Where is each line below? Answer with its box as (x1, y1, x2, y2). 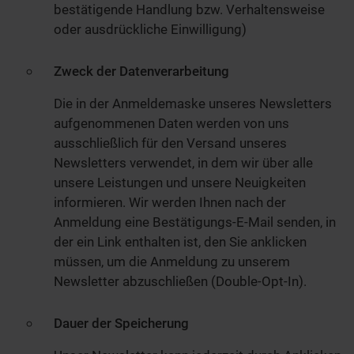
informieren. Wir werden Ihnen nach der (54, 194, 286, 210)
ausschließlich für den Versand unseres (54, 134, 287, 151)
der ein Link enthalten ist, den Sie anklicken (54, 233, 307, 250)
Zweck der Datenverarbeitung (54, 62, 229, 79)
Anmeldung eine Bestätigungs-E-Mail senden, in (54, 213, 336, 230)
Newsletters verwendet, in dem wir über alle (54, 154, 313, 171)
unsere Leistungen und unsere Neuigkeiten (54, 174, 306, 190)
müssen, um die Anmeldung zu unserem (54, 253, 290, 269)
